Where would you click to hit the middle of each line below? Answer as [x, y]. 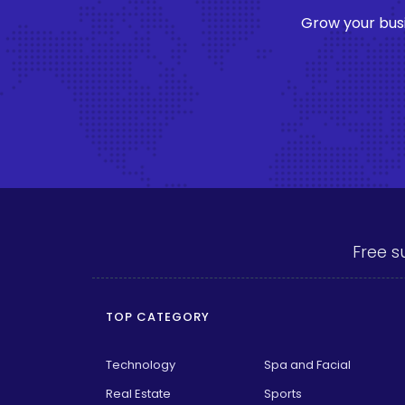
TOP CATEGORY [158, 316]
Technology [141, 364]
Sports [283, 393]
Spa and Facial [307, 364]
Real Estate [138, 393]
